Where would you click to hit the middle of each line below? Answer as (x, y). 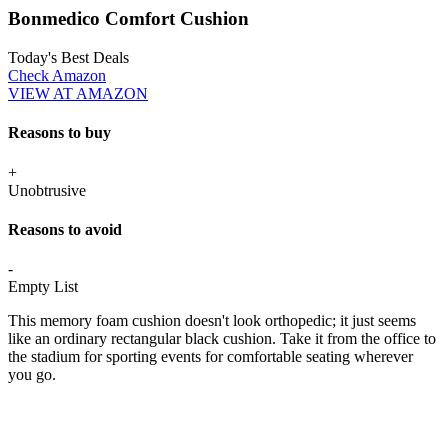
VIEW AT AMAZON (78, 93)
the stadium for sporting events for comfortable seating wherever (210, 357)
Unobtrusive (49, 190)
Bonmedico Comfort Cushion (128, 19)
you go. (32, 375)
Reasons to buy (59, 133)
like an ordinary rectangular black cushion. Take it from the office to (222, 339)
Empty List (43, 287)
